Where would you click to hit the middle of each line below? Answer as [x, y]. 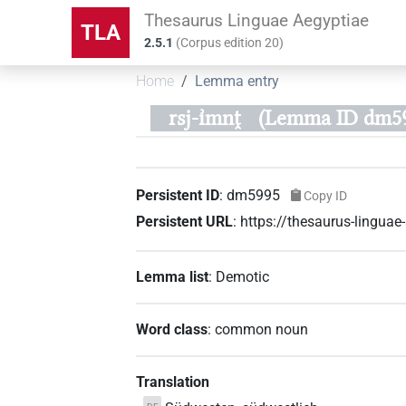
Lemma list [173, 276]
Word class [172, 329]
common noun [262, 329]
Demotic [243, 276]
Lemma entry [237, 82]
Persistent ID [178, 195]
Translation [173, 382]
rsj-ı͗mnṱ [204, 118]
